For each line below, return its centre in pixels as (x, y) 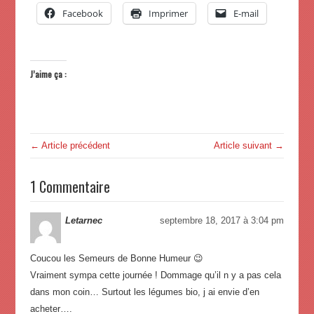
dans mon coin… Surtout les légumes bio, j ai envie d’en (144, 292)
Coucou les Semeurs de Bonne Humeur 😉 (116, 259)
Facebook (82, 14)
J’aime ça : (48, 74)
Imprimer (168, 14)
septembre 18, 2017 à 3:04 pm (222, 221)
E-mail (246, 14)
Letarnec (83, 221)
